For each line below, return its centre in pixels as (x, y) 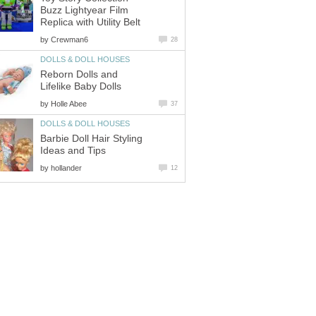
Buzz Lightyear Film (84, 11)
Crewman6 (69, 40)
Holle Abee (69, 103)
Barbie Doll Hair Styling (91, 138)
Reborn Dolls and (79, 74)
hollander (66, 168)
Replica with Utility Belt (90, 23)
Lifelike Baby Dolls (81, 86)
